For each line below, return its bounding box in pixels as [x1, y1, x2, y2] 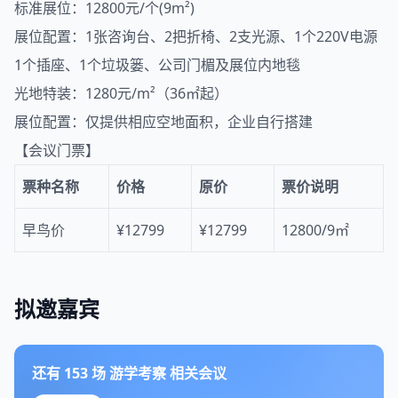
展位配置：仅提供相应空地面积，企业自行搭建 [14, 111, 313, 131]
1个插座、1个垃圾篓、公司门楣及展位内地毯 [14, 54, 300, 75]
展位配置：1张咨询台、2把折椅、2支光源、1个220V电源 [14, 26, 378, 46]
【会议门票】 [14, 139, 99, 160]
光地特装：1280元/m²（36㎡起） [14, 83, 228, 103]
